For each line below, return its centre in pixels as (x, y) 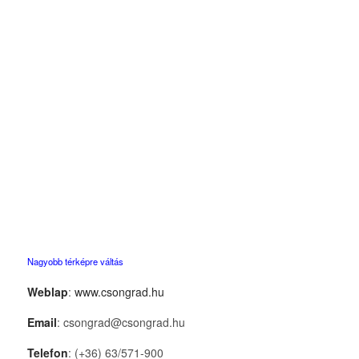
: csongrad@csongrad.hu (121, 322)
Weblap (47, 291)
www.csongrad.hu (119, 291)
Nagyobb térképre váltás (75, 261)
